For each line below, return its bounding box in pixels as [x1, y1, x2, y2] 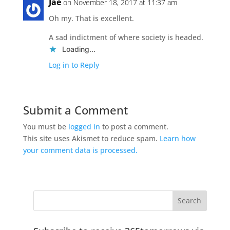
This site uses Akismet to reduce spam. [23, 133, 160, 143]
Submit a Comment [23, 102, 128, 118]
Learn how [159, 133, 196, 143]
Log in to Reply [48, 60, 99, 70]
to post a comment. [100, 121, 168, 131]
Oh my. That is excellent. [48, 13, 134, 23]
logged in [68, 121, 100, 131]
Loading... [62, 44, 95, 53]
